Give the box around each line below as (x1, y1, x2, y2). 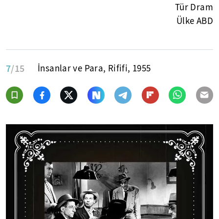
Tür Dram (175, 1, 213, 13)
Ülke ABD (176, 15, 213, 27)
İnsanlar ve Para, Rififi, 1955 (38, 62, 151, 74)
